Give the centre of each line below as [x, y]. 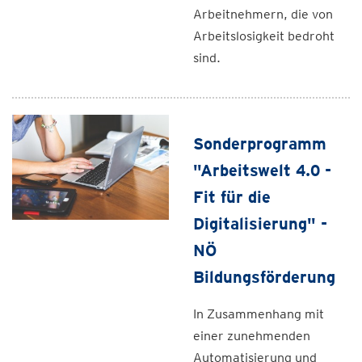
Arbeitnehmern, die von [263, 14]
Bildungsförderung [264, 277]
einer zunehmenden [252, 336]
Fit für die [232, 197]
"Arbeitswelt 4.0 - [262, 170]
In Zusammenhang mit [259, 314]
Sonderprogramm [260, 144]
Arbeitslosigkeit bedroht [264, 36]
